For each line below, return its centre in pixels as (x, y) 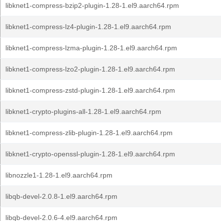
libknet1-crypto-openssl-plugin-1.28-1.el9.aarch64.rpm (90, 154)
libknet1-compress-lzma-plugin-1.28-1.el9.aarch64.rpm (91, 48)
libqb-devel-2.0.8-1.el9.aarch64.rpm (61, 196)
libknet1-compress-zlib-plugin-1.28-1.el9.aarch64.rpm (89, 133)
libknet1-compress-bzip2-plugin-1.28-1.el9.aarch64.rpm (92, 5)
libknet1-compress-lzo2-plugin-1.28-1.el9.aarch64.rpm (90, 69)
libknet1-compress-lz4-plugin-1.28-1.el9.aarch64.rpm (88, 27)
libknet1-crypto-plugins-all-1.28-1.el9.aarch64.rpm (83, 111)
